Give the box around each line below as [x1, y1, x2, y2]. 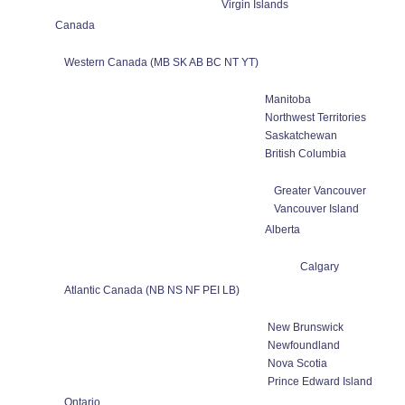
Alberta [264, 223, 300, 236]
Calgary [300, 260, 339, 273]
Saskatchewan [264, 129, 337, 142]
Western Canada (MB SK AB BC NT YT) [63, 56, 259, 69]
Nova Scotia [267, 357, 327, 370]
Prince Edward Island [267, 375, 372, 388]
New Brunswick [267, 321, 344, 334]
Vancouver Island [273, 202, 359, 215]
